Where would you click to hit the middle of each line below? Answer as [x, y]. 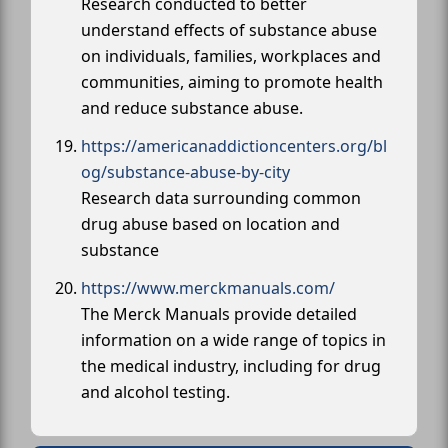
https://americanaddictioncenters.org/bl [234, 145]
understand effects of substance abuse [229, 29]
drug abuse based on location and [210, 223]
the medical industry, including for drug [231, 365]
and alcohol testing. [155, 391]
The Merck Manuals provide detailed [219, 313]
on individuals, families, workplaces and [231, 55]
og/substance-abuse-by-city [185, 171]
